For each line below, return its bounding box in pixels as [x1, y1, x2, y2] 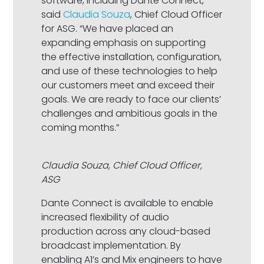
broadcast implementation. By [41, 239, 181, 253]
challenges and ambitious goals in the [41, 107, 218, 121]
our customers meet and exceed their [41, 78, 215, 93]
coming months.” [41, 121, 120, 135]
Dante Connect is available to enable [41, 196, 214, 210]
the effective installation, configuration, [41, 50, 222, 64]
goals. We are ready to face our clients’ [41, 93, 222, 107]
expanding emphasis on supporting [41, 36, 206, 50]
